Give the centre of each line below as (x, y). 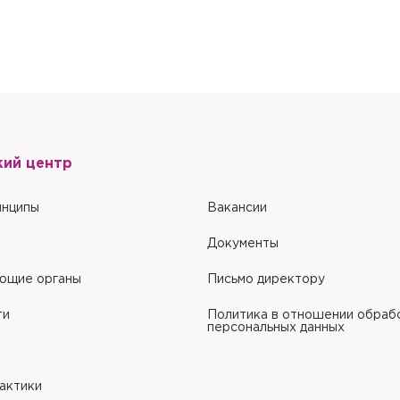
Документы (242, 244)
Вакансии (237, 208)
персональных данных (275, 328)
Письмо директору (266, 279)
